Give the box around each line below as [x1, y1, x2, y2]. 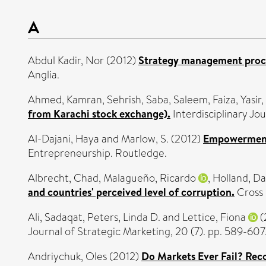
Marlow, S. [121, 131, 169, 147]
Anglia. [28, 66, 59, 83]
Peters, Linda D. [87, 209, 160, 225]
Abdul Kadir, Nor [28, 52, 104, 68]
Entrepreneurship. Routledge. [28, 145, 167, 161]
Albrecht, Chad [28, 170, 99, 186]
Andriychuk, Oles [28, 248, 107, 264]
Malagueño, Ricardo [103, 170, 196, 186]
